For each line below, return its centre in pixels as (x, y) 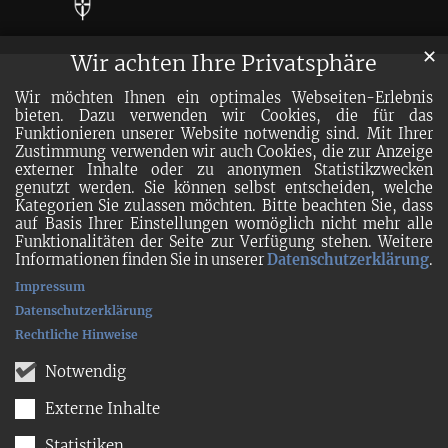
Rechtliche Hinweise (76, 335)
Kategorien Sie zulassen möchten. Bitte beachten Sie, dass (224, 206)
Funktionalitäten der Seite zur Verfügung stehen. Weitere (224, 242)
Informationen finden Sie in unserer (141, 260)
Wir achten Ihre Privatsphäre (224, 64)
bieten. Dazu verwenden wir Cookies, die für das (224, 116)
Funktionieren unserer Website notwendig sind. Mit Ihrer (224, 134)
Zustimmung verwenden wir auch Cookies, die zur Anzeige (224, 152)
